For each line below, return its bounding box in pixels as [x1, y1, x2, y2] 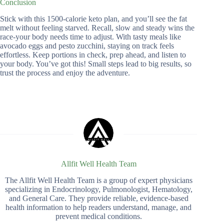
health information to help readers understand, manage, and [5, 202, 192, 211]
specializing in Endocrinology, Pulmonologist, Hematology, [4, 184, 192, 193]
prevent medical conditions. [55, 211, 142, 220]
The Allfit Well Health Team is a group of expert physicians [4, 175, 192, 184]
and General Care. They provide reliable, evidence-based [8, 193, 188, 202]
